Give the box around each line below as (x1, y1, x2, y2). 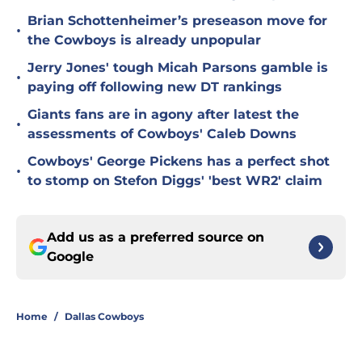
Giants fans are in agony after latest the (27, 107, 299, 123)
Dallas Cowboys (65, 310, 144, 323)
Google (47, 249, 94, 265)
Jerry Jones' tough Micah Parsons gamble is (27, 60, 328, 76)
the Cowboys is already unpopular (27, 32, 261, 48)
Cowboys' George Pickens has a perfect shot (27, 154, 330, 170)
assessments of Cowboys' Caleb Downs (27, 126, 297, 142)
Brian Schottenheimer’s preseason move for (27, 13, 327, 29)
